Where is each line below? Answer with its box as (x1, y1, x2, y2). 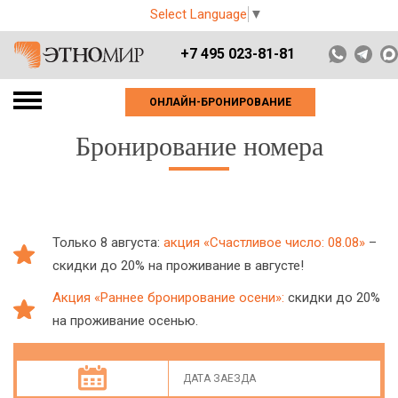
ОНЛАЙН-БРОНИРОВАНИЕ (148, 96, 291, 108)
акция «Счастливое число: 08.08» (163, 235, 365, 251)
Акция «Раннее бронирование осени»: (52, 290, 284, 306)
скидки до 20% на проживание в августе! (52, 258, 304, 274)
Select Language (149, 6, 247, 23)
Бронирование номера (75, 131, 323, 161)
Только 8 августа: (52, 235, 163, 251)
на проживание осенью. (52, 313, 198, 329)
